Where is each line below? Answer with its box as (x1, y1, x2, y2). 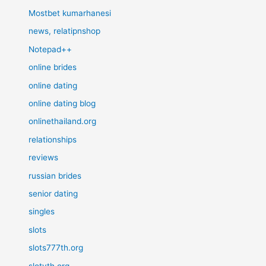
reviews (28, 153, 59, 163)
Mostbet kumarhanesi (28, 8, 112, 18)
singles (28, 207, 55, 217)
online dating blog (28, 99, 96, 108)
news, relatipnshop (28, 26, 101, 36)
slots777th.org (28, 243, 84, 253)
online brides (28, 62, 77, 72)
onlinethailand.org (28, 116, 97, 126)
